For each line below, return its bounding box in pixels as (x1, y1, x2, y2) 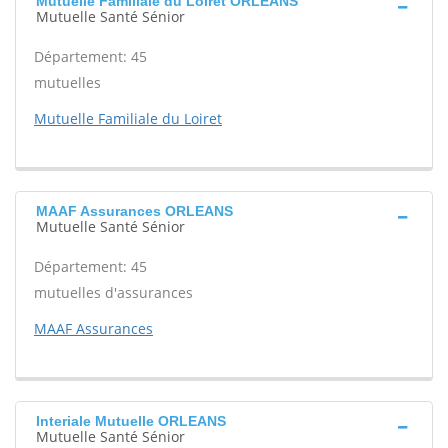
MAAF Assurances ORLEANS (36, 203, 233, 219)
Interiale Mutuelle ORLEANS (36, 413, 226, 429)
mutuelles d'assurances (34, 283, 193, 302)
